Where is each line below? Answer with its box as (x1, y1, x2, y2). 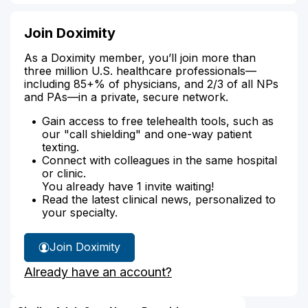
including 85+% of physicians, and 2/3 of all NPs (24, 76, 278, 91)
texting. (42, 140, 79, 154)
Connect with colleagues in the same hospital (42, 153, 277, 167)
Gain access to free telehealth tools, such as (42, 113, 274, 128)
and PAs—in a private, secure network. (24, 89, 228, 104)
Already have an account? (24, 264, 172, 279)
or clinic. (42, 166, 86, 180)
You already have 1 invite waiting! (42, 179, 214, 193)
